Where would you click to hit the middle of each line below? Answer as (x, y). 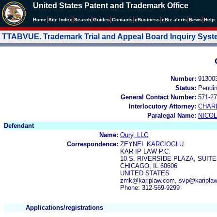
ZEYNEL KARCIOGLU (152, 144)
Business (149, 20)
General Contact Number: (158, 97)
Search (83, 20)
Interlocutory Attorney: (163, 106)
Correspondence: (93, 144)
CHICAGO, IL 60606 (149, 166)
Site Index (60, 20)
